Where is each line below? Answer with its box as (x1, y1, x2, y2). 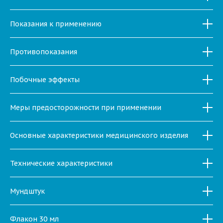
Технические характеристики (10, 158, 112, 168)
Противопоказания (10, 47, 77, 56)
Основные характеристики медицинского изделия (10, 130, 188, 140)
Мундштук (10, 186, 45, 196)
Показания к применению (10, 19, 102, 28)
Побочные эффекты (10, 75, 80, 84)
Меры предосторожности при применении (10, 103, 161, 112)
